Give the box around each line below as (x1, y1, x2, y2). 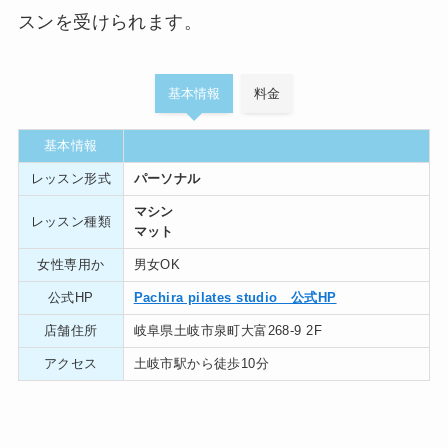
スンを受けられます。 (17, 12, 202, 33)
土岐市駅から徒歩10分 (133, 355, 270, 371)
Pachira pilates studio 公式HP (133, 289, 337, 305)
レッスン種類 (30, 213, 112, 229)
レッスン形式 (30, 170, 112, 186)
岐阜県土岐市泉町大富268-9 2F (133, 322, 322, 338)
